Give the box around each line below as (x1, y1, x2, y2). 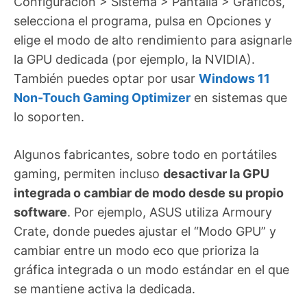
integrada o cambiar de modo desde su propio (14, 186, 284, 201)
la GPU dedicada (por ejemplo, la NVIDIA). (14, 52, 255, 67)
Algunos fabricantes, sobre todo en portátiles (14, 147, 277, 162)
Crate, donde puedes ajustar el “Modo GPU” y (14, 224, 276, 239)
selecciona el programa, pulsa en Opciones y (14, 14, 271, 29)
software (14, 205, 67, 220)
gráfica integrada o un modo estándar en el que (14, 262, 289, 278)
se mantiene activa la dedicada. (14, 282, 195, 297)
